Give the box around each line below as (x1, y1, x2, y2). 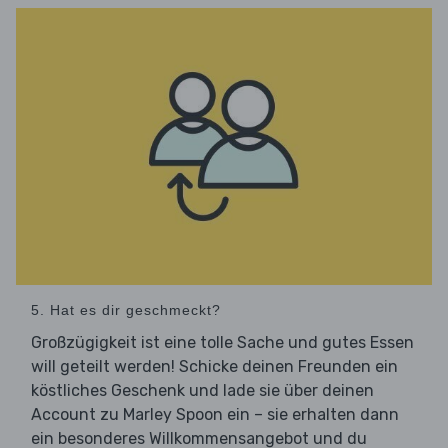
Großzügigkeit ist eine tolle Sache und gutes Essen (31, 333, 414, 353)
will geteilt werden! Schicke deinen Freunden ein (31, 357, 398, 377)
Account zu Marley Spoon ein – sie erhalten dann (31, 405, 399, 425)
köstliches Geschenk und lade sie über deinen (31, 381, 374, 401)
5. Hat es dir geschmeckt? (31, 302, 221, 319)
